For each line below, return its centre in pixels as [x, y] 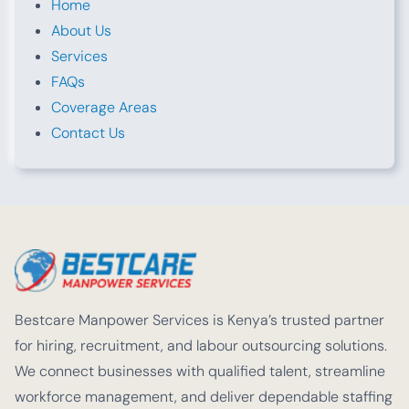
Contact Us [88, 133]
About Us [81, 31]
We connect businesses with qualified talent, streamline [200, 371]
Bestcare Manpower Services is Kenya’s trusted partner [199, 320]
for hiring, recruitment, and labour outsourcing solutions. [201, 345]
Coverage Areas [104, 107]
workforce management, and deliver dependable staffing [204, 396]
